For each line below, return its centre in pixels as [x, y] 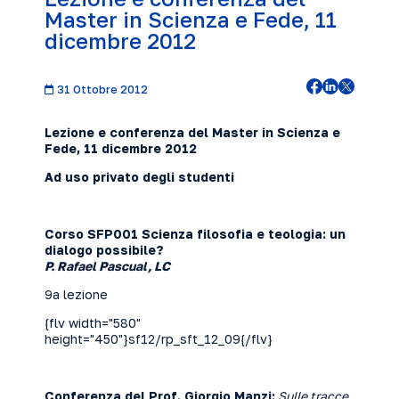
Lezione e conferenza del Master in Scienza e [192, 132]
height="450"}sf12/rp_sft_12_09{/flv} [159, 339]
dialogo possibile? [104, 250]
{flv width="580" [93, 323]
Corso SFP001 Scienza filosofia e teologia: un [195, 234]
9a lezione [76, 294]
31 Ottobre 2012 [101, 90]
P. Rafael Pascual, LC [107, 266]
